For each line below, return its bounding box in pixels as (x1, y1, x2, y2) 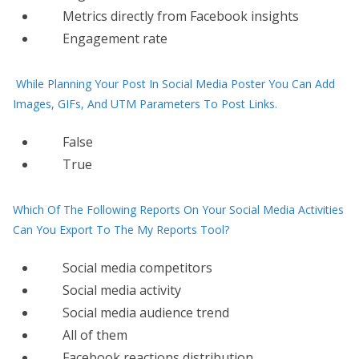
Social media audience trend (63, 304, 229, 321)
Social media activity (63, 281, 181, 299)
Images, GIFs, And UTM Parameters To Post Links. (13, 96, 277, 111)
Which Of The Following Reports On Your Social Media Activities (13, 202, 344, 217)
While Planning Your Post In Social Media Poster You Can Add (16, 76, 335, 91)
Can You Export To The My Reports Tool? (13, 222, 229, 237)
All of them (63, 326, 127, 344)
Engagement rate (63, 30, 167, 47)
